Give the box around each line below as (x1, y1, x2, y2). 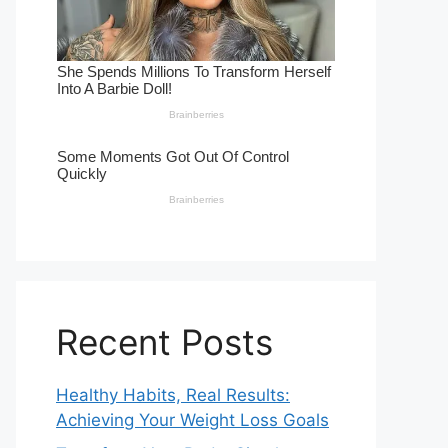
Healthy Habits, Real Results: (56, 385, 290, 406)
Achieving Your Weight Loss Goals (56, 410, 329, 431)
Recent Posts (56, 321, 273, 364)
